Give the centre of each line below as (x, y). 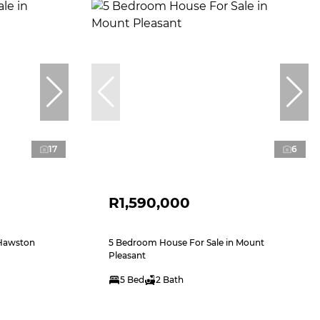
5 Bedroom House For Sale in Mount (186, 242)
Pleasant (127, 255)
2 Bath (170, 279)
